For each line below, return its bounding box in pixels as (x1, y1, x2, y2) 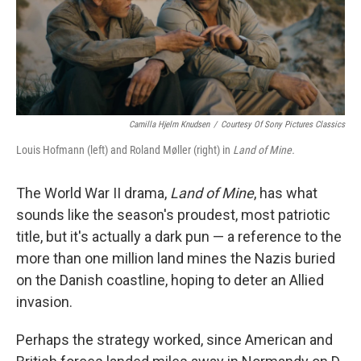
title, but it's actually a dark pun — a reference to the (16, 228, 342, 246)
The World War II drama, (16, 185, 170, 202)
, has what (254, 185, 317, 202)
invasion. (16, 293, 73, 311)
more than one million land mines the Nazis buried (16, 250, 335, 268)
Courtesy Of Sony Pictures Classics (221, 119, 345, 131)
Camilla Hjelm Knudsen (129, 119, 210, 131)
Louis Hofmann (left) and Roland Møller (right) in (16, 143, 233, 157)
